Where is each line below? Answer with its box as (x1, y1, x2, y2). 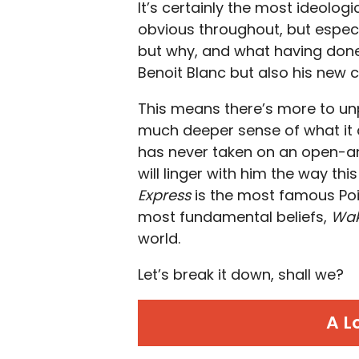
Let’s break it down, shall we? (138, 264, 344, 284)
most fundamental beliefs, (138, 207, 327, 227)
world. (138, 228, 180, 248)
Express (138, 185, 191, 205)
